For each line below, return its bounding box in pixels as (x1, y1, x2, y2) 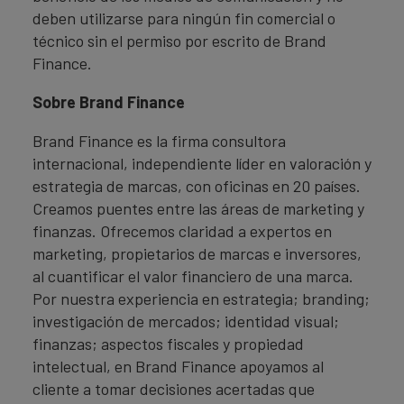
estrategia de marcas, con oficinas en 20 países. (32, 176, 361, 196)
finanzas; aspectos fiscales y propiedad (32, 334, 304, 353)
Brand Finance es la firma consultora (32, 131, 286, 151)
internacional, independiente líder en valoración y (32, 153, 372, 173)
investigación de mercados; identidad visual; (32, 311, 339, 331)
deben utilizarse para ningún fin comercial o (32, 8, 335, 28)
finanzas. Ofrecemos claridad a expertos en (32, 221, 332, 241)
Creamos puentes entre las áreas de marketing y (32, 198, 364, 218)
